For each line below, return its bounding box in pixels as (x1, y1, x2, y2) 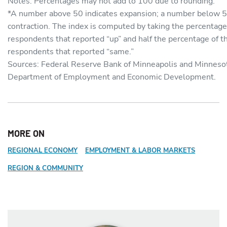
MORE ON (8, 128, 45, 139)
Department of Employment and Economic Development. (8, 71, 216, 83)
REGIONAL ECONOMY (8, 146, 78, 155)
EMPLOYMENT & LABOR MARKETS (85, 146, 195, 155)
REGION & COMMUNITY (8, 164, 83, 173)
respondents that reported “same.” (8, 46, 134, 57)
